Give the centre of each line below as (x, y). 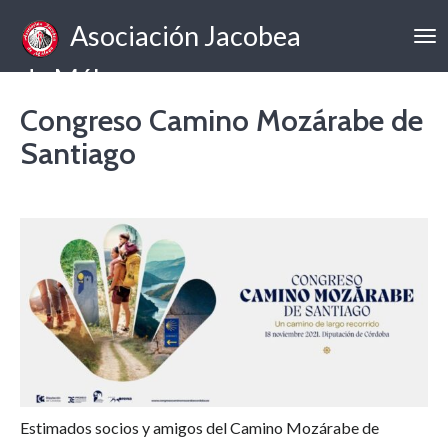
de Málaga (81, 79)
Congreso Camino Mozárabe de (221, 120)
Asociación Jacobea (181, 35)
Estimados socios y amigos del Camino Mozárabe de (199, 428)
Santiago (78, 153)
